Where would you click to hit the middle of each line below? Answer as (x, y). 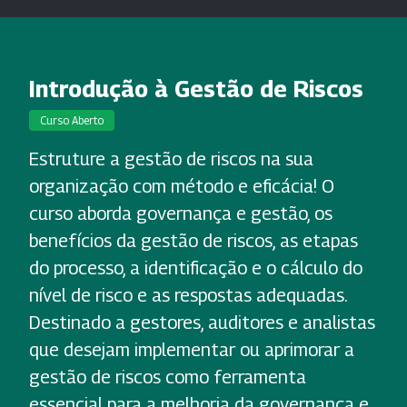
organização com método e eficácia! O (182, 187)
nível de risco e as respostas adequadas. (188, 296)
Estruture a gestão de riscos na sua (171, 159)
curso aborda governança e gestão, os (181, 214)
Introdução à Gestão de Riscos (196, 89)
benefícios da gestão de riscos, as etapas (194, 241)
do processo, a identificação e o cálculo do (196, 268)
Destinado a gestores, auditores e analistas (202, 323)
